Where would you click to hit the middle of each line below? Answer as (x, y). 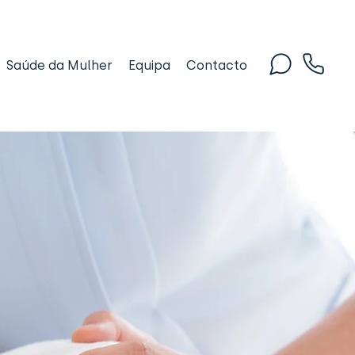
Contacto (217, 65)
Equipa (149, 65)
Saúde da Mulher (59, 65)
